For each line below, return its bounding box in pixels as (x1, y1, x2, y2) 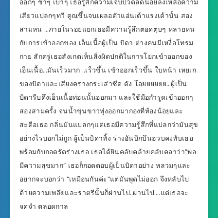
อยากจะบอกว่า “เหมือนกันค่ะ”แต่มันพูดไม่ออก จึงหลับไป (19, 174, 189, 184)
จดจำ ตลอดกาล (19, 201, 69, 212)
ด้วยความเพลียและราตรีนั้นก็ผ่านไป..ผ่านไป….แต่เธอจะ (19, 188, 189, 198)
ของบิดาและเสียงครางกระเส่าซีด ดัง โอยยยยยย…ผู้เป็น (19, 79, 187, 89)
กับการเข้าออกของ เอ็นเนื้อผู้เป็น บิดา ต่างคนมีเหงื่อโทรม (19, 38, 194, 48)
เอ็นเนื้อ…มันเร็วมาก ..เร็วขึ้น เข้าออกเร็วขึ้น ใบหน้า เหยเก (19, 65, 197, 75)
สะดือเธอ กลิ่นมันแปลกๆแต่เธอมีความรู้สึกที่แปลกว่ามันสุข (19, 120, 199, 130)
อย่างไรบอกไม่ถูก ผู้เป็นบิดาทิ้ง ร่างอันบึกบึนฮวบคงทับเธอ (19, 133, 193, 144)
